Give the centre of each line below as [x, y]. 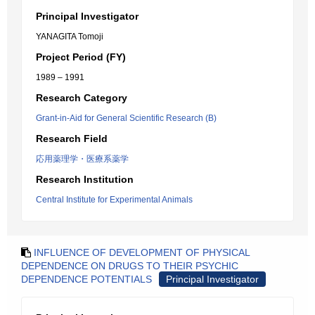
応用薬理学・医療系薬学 [82, 159]
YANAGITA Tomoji [70, 37]
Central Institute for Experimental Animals [114, 200]
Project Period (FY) [81, 57]
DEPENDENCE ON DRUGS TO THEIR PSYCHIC [130, 266]
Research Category [82, 98]
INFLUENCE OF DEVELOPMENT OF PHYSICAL [142, 252]
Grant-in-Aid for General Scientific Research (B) [126, 118]
